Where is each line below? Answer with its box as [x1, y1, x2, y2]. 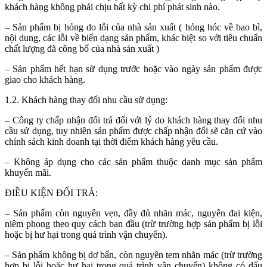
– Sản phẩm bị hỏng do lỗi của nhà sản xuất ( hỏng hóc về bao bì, [5, 21, 262, 32]
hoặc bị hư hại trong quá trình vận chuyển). [5, 229, 167, 240]
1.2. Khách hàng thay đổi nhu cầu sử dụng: [5, 94, 167, 105]
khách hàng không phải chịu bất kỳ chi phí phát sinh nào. [5, 1, 220, 12]
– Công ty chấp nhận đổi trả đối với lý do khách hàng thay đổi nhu [5, 114, 262, 125]
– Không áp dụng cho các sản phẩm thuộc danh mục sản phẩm [5, 156, 262, 167]
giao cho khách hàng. [5, 74, 85, 85]
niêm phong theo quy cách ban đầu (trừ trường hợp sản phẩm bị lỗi [5, 218, 262, 229]
